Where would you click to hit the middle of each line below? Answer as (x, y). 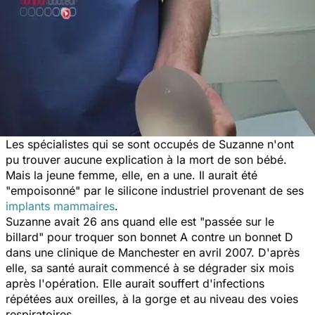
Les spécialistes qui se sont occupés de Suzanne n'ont (150, 144)
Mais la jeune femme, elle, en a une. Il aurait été (131, 175)
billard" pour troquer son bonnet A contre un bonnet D (149, 237)
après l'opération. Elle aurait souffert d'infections (135, 283)
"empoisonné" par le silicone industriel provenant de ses (155, 190)
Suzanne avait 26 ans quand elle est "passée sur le (140, 221)
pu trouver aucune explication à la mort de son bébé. (146, 159)
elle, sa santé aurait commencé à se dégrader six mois (150, 268)
